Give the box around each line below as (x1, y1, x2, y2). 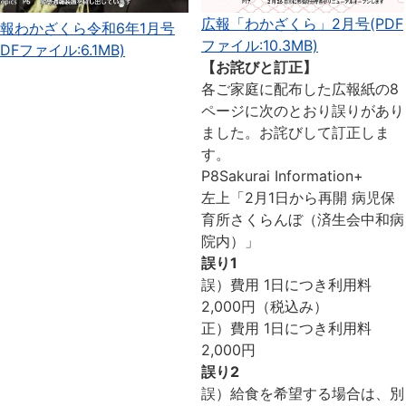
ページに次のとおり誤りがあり (201, 101, 404, 121)
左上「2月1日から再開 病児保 (201, 188, 395, 208)
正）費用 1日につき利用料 (201, 319, 372, 338)
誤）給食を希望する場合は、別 (201, 384, 404, 403)
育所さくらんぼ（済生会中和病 (201, 210, 404, 229)
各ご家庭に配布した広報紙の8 (201, 80, 399, 99)
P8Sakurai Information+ (201, 167, 363, 186)
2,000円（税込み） (201, 297, 328, 316)
